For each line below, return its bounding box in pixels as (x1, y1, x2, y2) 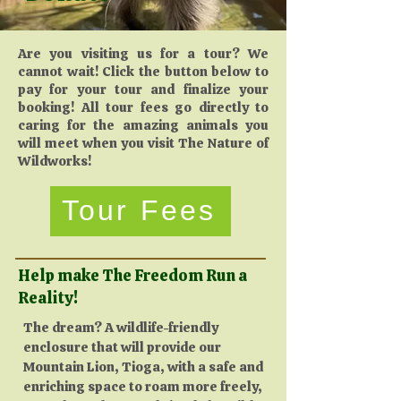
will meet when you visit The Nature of (18, 133, 269, 152)
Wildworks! (18, 151, 91, 170)
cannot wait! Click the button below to (18, 62, 269, 81)
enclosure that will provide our (23, 337, 221, 356)
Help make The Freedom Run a (18, 264, 247, 286)
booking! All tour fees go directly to (18, 98, 269, 116)
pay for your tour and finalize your (18, 80, 269, 98)
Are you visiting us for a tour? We (18, 44, 269, 63)
